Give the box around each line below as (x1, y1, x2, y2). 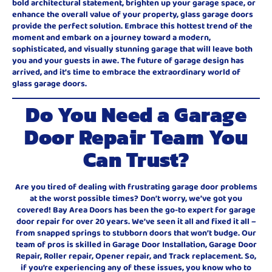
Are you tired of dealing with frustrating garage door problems (15, 180, 257, 193)
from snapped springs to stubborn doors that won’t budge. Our (16, 226, 256, 239)
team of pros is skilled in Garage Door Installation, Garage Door (15, 238, 257, 251)
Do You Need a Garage (25, 100, 246, 131)
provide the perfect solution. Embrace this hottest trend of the (12, 19, 253, 32)
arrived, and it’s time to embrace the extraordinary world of (12, 66, 240, 78)
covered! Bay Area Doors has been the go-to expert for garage (16, 203, 256, 216)
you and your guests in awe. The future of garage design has (12, 54, 244, 66)
